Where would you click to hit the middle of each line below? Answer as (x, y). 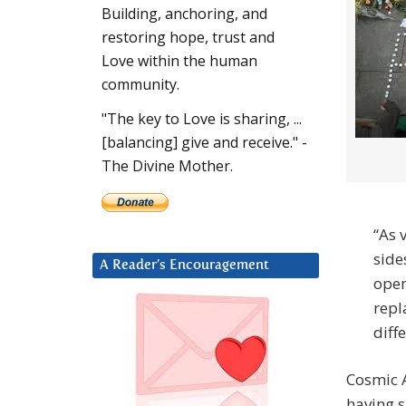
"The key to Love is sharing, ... (202, 119)
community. (140, 85)
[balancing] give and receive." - (204, 143)
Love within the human (179, 61)
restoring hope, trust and (188, 38)
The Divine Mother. (167, 166)
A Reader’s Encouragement (184, 266)
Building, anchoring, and (184, 14)
